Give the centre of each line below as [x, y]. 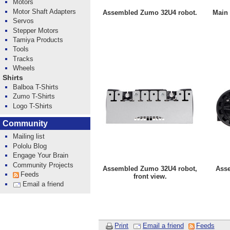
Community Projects [43, 165]
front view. [150, 177]
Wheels [24, 68]
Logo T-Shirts [33, 106]
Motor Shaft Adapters [45, 11]
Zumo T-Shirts [34, 97]
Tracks [23, 59]
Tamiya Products [38, 40]
